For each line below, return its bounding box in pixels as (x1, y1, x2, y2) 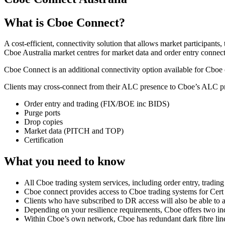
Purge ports (24, 108, 60, 118)
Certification (24, 136, 63, 145)
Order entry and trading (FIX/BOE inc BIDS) (24, 99, 169, 108)
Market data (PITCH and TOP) (24, 127, 124, 136)
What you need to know (4, 155, 125, 168)
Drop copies (24, 118, 63, 127)
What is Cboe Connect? (4, 16, 125, 29)
